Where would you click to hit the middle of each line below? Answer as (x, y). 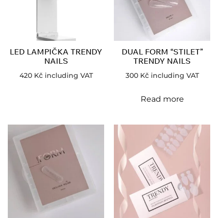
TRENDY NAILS (162, 61)
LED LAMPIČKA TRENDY (56, 51)
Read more (162, 99)
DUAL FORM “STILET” (162, 51)
